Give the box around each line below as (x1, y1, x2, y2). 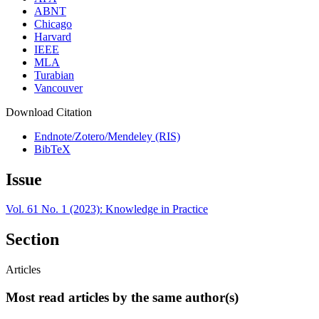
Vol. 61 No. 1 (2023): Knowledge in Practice (6, 203, 208, 216)
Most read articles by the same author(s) (6, 289, 239, 305)
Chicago (34, 17, 72, 30)
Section (6, 230, 59, 249)
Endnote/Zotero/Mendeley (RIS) (34, 130, 180, 142)
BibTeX (34, 142, 70, 155)
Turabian (34, 68, 74, 81)
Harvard (34, 30, 71, 43)
